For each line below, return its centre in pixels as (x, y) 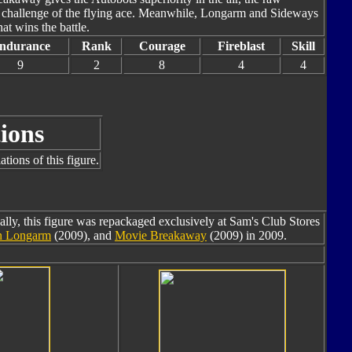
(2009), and (83, 235)
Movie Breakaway (161, 235)
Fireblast (241, 46)
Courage (162, 46)
